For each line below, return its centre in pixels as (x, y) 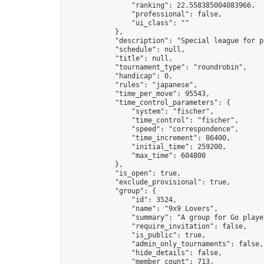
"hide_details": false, (144, 253)
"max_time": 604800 (136, 156)
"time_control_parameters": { (148, 103)
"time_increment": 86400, (148, 138)
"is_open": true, (123, 173)
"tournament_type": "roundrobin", (156, 67)
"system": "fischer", (140, 111)
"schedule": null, (125, 49)
